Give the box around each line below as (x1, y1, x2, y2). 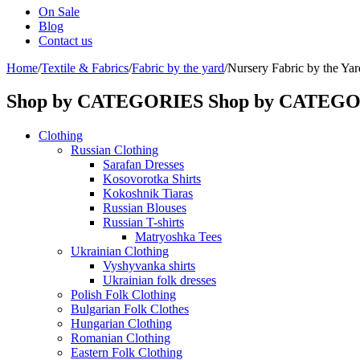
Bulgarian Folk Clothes (71, 302, 189, 317)
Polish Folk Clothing (71, 288, 176, 302)
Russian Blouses (103, 201, 186, 215)
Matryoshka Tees (135, 230, 222, 244)
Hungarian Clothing (71, 317, 172, 331)
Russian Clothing (71, 143, 158, 157)
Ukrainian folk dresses (103, 273, 216, 288)
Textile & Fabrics (41, 60, 129, 75)
